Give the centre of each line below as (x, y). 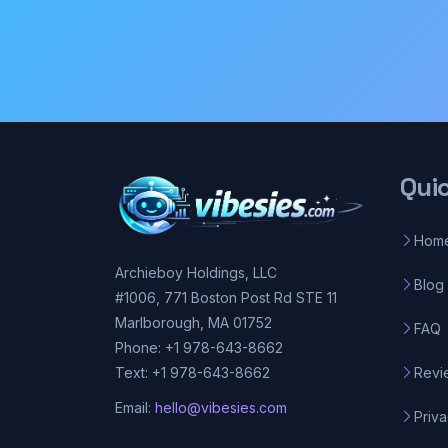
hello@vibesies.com (220, 407)
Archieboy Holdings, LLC (195, 272)
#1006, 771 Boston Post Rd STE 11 (225, 297)
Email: (134, 407)
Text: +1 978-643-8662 (192, 372)
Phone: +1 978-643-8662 (198, 347)
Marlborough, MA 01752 (193, 322)
